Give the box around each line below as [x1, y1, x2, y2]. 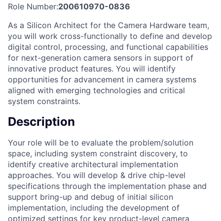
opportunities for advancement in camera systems [8, 74, 196, 84]
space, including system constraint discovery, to [8, 148, 188, 158]
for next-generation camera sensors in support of [8, 52, 193, 63]
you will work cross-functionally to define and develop [8, 31, 212, 41]
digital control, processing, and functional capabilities [8, 41, 208, 52]
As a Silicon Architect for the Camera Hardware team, [8, 20, 209, 30]
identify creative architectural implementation [8, 159, 178, 169]
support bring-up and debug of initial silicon [8, 191, 173, 202]
